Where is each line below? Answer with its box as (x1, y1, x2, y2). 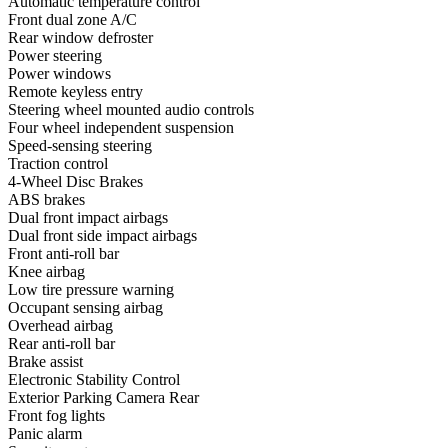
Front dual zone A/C (8, 11, 137, 29)
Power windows (8, 65, 111, 83)
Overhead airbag (8, 317, 113, 335)
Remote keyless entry (8, 83, 143, 101)
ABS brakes (8, 191, 85, 209)
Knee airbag (8, 263, 85, 281)
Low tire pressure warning (8, 281, 174, 299)
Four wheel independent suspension (8, 119, 234, 137)
